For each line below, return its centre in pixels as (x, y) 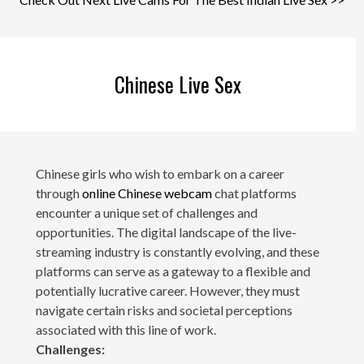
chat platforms (254, 193)
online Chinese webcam (147, 193)
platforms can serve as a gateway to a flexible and (173, 271)
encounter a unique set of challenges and (146, 212)
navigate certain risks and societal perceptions (164, 310)
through (58, 193)
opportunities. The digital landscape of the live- (166, 232)
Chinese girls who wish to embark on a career (160, 173)
